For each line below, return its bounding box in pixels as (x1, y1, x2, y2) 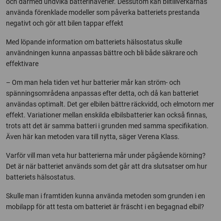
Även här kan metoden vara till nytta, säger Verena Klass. (6, 133, 180, 141)
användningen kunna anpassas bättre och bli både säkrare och (6, 49, 198, 57)
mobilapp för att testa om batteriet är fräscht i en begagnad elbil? (6, 203, 204, 211)
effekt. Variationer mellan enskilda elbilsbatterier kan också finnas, (6, 111, 207, 119)
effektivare (6, 60, 38, 68)
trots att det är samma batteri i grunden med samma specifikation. (6, 122, 209, 130)
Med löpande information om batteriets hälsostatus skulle (6, 38, 182, 46)
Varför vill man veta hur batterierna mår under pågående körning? (6, 151, 206, 159)
